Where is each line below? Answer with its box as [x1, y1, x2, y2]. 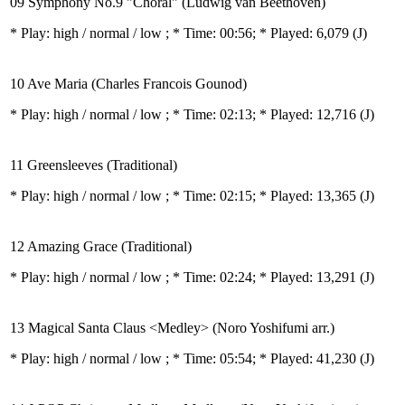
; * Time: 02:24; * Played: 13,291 [165, 269, 360, 285]
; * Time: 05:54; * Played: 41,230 [165, 351, 360, 366]
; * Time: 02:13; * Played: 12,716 [165, 107, 360, 122]
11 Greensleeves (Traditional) [10, 157, 177, 173]
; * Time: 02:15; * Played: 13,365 [165, 188, 360, 203]
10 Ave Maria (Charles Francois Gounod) [10, 76, 247, 91]
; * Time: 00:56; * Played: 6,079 [165, 25, 353, 41]
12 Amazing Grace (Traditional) [10, 239, 192, 254]
